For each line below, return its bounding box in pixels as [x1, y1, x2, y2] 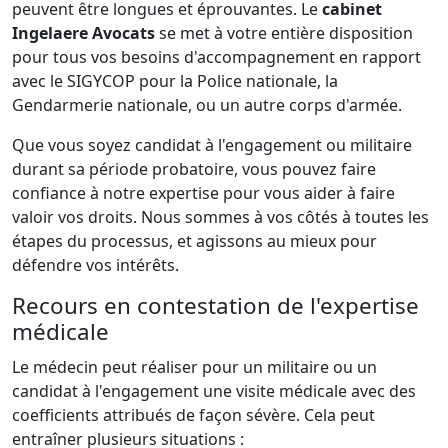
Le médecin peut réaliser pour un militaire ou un [12, 355, 377, 378]
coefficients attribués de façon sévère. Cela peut [12, 403, 375, 426]
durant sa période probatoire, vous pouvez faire [12, 157, 376, 180]
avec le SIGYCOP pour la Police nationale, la [12, 69, 338, 92]
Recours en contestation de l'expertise [12, 289, 419, 321]
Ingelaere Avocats [12, 21, 155, 44]
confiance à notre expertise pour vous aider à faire [12, 181, 395, 204]
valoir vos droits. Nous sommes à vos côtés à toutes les [12, 205, 429, 228]
